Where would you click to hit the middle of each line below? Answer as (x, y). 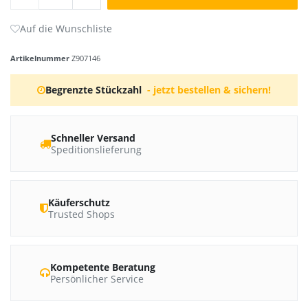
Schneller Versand (93, 138)
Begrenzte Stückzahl (94, 90)
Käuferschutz (79, 203)
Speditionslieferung (96, 150)
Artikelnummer (41, 58)
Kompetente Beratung (103, 267)
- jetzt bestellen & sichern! (209, 90)
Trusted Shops (81, 214)
